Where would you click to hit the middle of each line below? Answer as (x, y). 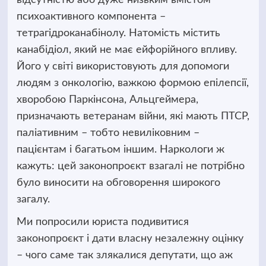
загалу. (33, 199)
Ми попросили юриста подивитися (102, 222)
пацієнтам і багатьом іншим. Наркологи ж (120, 149)
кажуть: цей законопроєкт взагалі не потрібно (130, 166)
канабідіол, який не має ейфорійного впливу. (126, 50)
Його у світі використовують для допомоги (123, 66)
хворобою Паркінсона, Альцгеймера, (107, 99)
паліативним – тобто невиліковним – (108, 133)
